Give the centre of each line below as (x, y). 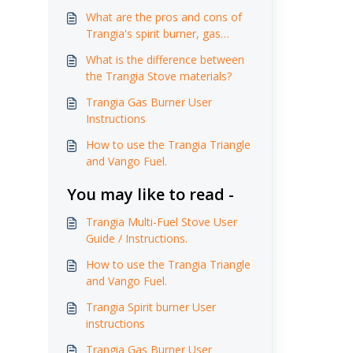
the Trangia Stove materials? (158, 76)
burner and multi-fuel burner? (159, 50)
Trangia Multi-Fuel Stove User (161, 222)
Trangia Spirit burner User (150, 307)
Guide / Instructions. (136, 238)
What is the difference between (165, 59)
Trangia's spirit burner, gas (153, 33)
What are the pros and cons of (163, 17)
